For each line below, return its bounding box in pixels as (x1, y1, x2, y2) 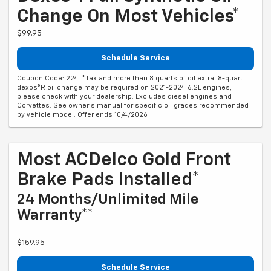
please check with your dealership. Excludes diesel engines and (17, 93, 232, 100)
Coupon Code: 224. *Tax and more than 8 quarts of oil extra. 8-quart (17, 75, 243, 82)
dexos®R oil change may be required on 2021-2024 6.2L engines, (17, 84, 232, 91)
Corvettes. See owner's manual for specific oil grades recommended (17, 102, 249, 109)
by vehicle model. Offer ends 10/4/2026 (17, 111, 148, 119)
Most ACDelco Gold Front (17, 151, 231, 170)
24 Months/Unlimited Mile (17, 192, 198, 207)
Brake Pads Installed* (17, 171, 200, 190)
